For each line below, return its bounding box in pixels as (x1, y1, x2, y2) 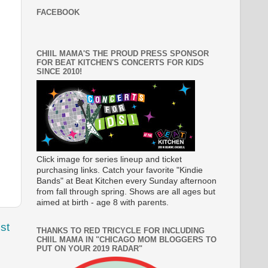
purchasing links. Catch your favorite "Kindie (36, 165, 203, 175)
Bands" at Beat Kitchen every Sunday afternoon (36, 176, 217, 185)
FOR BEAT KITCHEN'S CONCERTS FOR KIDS (36, 58, 204, 68)
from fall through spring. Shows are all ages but (36, 187, 215, 196)
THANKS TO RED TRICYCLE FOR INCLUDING (36, 226, 205, 235)
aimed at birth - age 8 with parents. (36, 197, 169, 207)
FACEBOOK (36, 7, 80, 17)
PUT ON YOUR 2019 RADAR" (36, 243, 142, 253)
